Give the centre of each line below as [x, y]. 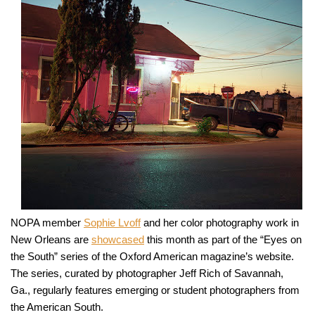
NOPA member [47, 223]
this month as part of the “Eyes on [223, 240]
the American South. [57, 307]
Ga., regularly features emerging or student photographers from [155, 290]
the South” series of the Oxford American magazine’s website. [152, 257]
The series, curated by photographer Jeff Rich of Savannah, [147, 274]
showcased [118, 240]
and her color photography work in [220, 223]
